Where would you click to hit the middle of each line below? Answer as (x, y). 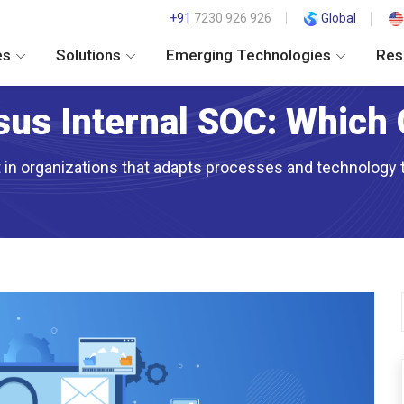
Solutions (91, 55)
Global (338, 18)
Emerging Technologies (251, 55)
